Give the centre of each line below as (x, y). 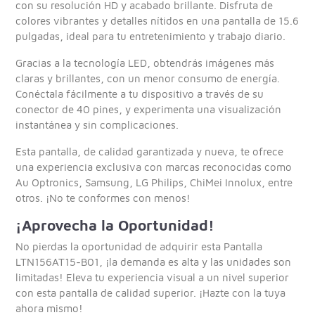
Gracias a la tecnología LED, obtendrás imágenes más (145, 63)
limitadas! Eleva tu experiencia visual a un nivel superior (153, 277)
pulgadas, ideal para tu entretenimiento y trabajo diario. (151, 36)
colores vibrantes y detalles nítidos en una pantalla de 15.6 (157, 20)
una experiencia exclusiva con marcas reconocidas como (154, 167)
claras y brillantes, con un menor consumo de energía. (148, 78)
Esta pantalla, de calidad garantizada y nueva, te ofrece (150, 151)
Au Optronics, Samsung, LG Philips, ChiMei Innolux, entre (154, 182)
